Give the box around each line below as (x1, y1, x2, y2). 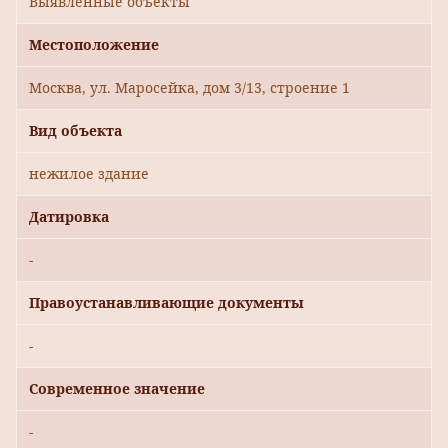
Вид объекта (29, 121, 122, 141)
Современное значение (29, 379, 205, 399)
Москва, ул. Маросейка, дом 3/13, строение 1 (29, 78, 350, 98)
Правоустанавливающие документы (29, 293, 304, 313)
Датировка (29, 207, 109, 227)
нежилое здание (29, 164, 149, 184)
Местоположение (29, 35, 159, 55)
